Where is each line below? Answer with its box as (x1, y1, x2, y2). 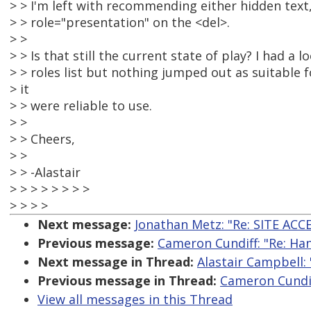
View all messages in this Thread (37, 291, 233, 308)
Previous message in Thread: (37, 272, 217, 289)
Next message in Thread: (37, 253, 194, 271)
